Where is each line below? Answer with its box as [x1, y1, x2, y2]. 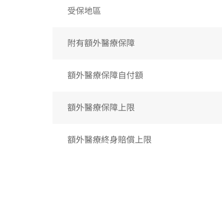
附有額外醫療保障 [67, 37, 135, 49]
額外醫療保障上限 [67, 102, 135, 113]
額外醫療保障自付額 [67, 69, 143, 81]
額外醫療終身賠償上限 [67, 134, 152, 146]
